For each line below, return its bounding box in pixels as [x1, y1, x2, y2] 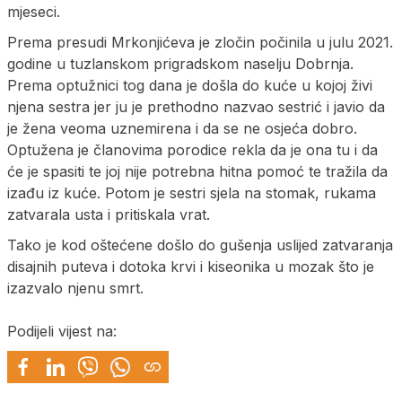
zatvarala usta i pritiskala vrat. [7, 205, 210, 223]
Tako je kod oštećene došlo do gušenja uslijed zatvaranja [7, 235, 393, 254]
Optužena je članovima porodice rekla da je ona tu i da [7, 140, 378, 159]
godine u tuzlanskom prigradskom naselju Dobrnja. [7, 54, 354, 73]
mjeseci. [7, 2, 60, 21]
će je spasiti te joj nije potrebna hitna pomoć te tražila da [7, 162, 388, 180]
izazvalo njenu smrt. [7, 278, 144, 297]
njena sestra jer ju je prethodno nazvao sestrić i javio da [7, 97, 385, 116]
